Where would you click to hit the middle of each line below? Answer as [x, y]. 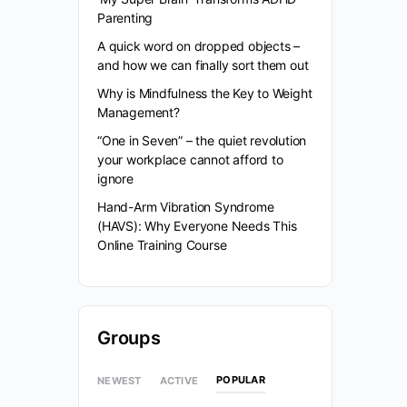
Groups [129, 338]
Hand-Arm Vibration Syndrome [186, 207]
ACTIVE [179, 380]
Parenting [125, 18]
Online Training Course [162, 245]
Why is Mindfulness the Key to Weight [205, 94]
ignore [115, 179]
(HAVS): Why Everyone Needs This [197, 226]
